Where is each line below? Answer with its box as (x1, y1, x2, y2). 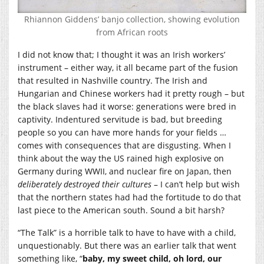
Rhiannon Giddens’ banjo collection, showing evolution (24, 13, 240, 25)
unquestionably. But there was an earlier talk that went (18, 239, 236, 251)
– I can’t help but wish (151, 178, 240, 190)
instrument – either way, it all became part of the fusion (18, 61, 238, 73)
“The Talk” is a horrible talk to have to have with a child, (18, 226, 236, 238)
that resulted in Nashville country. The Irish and (18, 74, 207, 86)
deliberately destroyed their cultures (18, 178, 151, 190)
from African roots (96, 26, 168, 38)
